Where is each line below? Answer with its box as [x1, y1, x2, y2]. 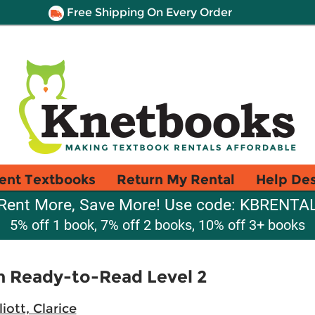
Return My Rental [117, 171, 235, 188]
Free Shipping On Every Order [63, 6, 232, 19]
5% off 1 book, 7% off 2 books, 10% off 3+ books [10, 217, 305, 233]
